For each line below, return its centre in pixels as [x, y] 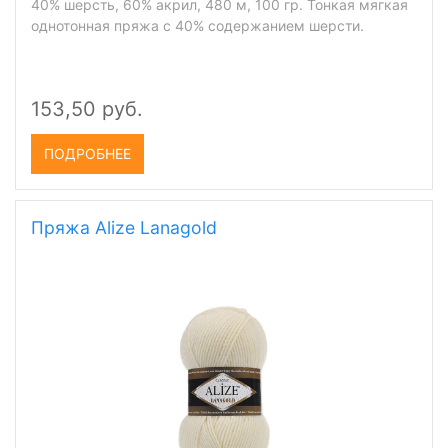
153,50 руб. [87, 109]
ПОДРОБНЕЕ [87, 153]
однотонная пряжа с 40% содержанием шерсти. [197, 25]
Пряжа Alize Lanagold [124, 227]
